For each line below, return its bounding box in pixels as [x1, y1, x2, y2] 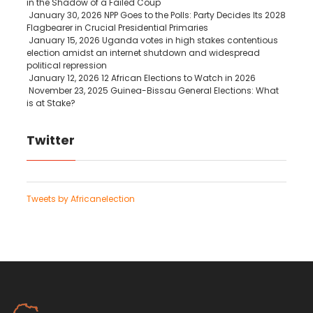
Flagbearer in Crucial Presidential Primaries [26, 22, 208, 34]
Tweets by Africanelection [26, 193, 135, 205]
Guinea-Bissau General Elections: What [108, 85, 279, 96]
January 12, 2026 [28, 72, 99, 84]
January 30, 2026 [28, 9, 102, 21]
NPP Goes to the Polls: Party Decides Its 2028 [101, 9, 286, 21]
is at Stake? [26, 97, 75, 109]
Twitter [26, 131, 75, 149]
